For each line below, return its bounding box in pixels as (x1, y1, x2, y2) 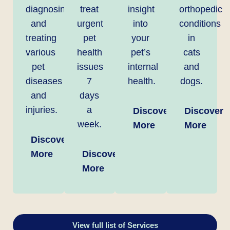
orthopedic (179, 4, 222, 15)
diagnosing (26, 4, 70, 15)
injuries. (26, 105, 57, 116)
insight (128, 4, 155, 15)
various (26, 47, 55, 58)
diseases (26, 76, 62, 87)
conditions (179, 18, 221, 29)
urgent (76, 18, 103, 29)
